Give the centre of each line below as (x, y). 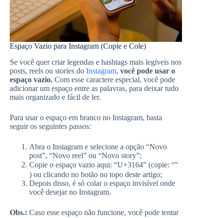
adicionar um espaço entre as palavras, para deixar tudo (94, 88)
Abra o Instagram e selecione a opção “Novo (98, 146)
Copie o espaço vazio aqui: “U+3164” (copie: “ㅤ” (104, 164)
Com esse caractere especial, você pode (114, 79)
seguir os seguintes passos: (50, 126)
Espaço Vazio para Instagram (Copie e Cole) (78, 46)
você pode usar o (148, 71)
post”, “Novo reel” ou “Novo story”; (85, 155)
